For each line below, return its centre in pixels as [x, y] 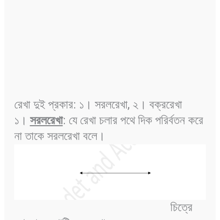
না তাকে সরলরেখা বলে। [61, 136]
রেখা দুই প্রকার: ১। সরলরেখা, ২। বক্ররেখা [99, 105]
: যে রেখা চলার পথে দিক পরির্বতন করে [133, 121]
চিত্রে [103, 207]
